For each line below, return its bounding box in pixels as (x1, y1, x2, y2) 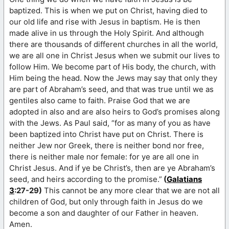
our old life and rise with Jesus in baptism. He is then (9, 16, 200, 27)
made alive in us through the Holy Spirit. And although (9, 28, 204, 38)
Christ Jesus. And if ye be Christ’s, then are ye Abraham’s (9, 163, 215, 173)
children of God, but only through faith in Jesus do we (9, 196, 203, 207)
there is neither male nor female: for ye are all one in (9, 151, 199, 162)
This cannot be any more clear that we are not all (42, 185, 220, 195)
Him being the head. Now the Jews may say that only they (9, 73, 217, 83)
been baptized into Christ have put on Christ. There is (9, 129, 203, 139)
